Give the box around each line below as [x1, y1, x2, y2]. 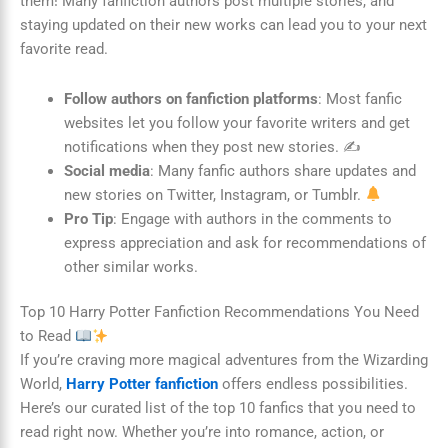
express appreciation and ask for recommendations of [63, 233, 426, 252]
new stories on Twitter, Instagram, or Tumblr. [63, 185, 365, 204]
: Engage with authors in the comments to [112, 209, 392, 228]
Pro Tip [63, 209, 113, 228]
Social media [63, 161, 150, 180]
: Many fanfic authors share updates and [149, 161, 416, 180]
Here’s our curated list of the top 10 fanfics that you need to [20, 399, 416, 418]
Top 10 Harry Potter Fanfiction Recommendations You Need [20, 303, 419, 322]
